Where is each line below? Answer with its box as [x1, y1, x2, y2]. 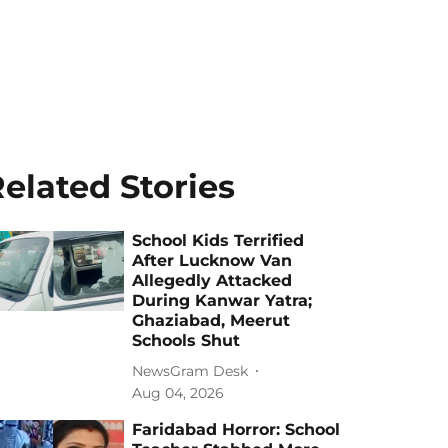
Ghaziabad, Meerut [132, 311, 291, 330]
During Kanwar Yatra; [132, 291, 313, 310]
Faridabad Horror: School [132, 420, 341, 439]
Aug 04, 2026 [132, 384, 225, 402]
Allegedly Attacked [132, 271, 293, 290]
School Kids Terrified [132, 231, 305, 250]
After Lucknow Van [132, 251, 293, 270]
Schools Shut [132, 331, 241, 350]
